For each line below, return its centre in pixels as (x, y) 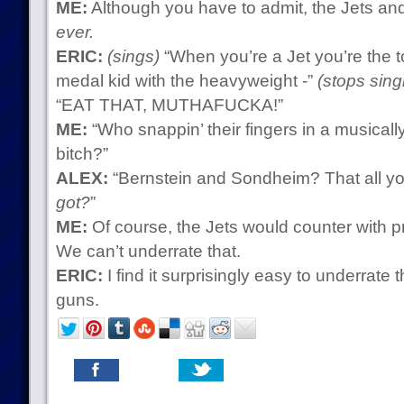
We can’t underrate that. (148, 251)
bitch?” (82, 154)
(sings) (133, 56)
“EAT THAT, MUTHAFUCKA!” (169, 105)
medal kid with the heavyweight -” (186, 81)
